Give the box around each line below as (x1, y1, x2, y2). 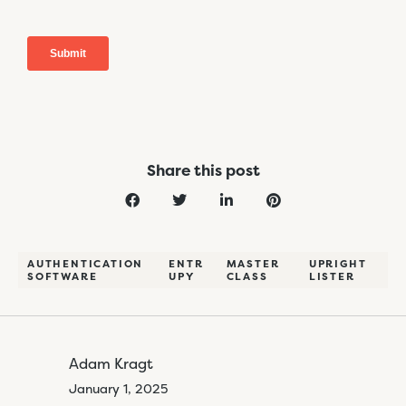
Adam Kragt (69, 353, 153, 373)
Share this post (146, 159, 260, 180)
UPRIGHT (308, 256, 367, 271)
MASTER (226, 256, 280, 271)
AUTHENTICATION (27, 256, 144, 271)
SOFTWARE (27, 269, 98, 284)
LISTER (308, 269, 355, 284)
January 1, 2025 (69, 380, 168, 397)
